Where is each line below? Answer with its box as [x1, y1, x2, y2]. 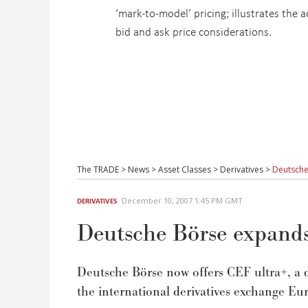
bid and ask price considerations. [115, 23, 272, 39]
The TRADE [77, 164, 119, 175]
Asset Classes [158, 164, 211, 175]
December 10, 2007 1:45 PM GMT [122, 195, 243, 206]
